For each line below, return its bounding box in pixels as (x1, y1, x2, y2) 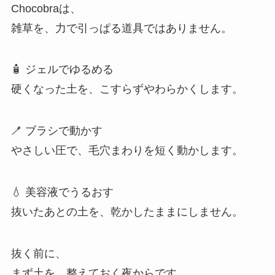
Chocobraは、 (10, 2, 81, 15)
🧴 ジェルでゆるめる (10, 63, 114, 76)
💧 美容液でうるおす (10, 186, 114, 199)
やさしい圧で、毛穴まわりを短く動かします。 (10, 144, 243, 157)
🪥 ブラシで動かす (10, 125, 103, 137)
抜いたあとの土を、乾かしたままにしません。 (10, 206, 243, 219)
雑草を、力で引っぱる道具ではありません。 (10, 21, 232, 34)
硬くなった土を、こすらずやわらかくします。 (10, 83, 243, 96)
